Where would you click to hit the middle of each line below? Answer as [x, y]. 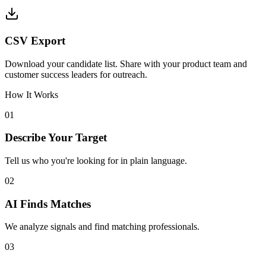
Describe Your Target [56, 138]
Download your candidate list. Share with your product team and [126, 64]
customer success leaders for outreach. [76, 74]
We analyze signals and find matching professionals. [102, 227]
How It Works [31, 94]
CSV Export [35, 40]
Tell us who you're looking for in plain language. [96, 161]
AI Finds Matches [48, 204]
